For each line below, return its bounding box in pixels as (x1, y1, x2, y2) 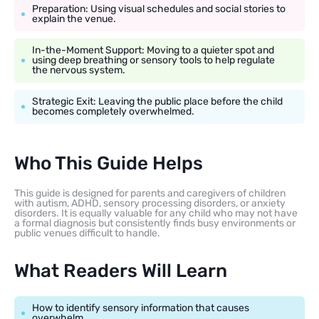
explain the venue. (32, 12, 116, 25)
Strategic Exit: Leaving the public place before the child (32, 95, 283, 108)
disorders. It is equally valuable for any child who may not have (14, 206, 298, 219)
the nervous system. (32, 63, 125, 76)
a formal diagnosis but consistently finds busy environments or (14, 216, 296, 229)
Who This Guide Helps (14, 152, 203, 174)
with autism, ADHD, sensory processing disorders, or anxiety (14, 197, 286, 209)
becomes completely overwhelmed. (32, 105, 194, 117)
